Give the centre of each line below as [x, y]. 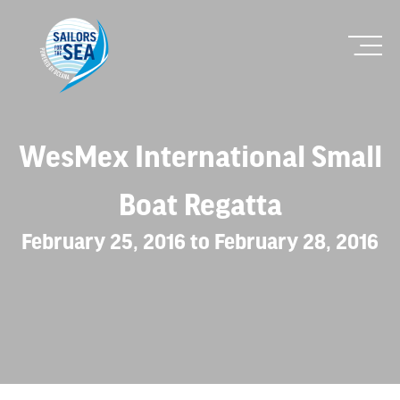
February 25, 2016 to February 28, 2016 [200, 240]
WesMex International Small [200, 155]
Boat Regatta [200, 204]
